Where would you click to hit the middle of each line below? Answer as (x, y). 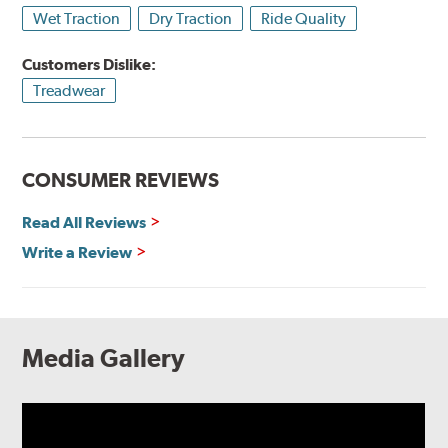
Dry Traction (191, 19)
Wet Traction (77, 19)
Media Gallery (104, 357)
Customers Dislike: (89, 64)
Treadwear (69, 90)
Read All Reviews (84, 222)
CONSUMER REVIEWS (121, 179)
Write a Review (77, 252)
